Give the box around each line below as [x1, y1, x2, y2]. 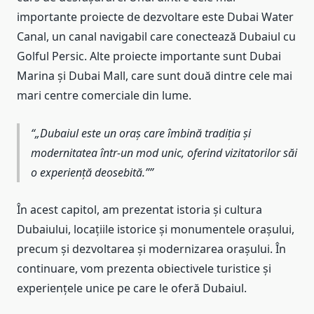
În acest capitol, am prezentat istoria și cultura [17, 202, 262, 218]
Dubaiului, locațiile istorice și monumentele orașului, [17, 221, 294, 238]
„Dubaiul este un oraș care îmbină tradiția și [35, 125, 251, 141]
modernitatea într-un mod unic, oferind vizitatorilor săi [31, 144, 297, 161]
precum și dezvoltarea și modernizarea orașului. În [17, 241, 286, 257]
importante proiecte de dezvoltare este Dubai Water [17, 9, 294, 25]
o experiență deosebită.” [31, 164, 149, 180]
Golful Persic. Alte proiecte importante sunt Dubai [17, 48, 281, 64]
